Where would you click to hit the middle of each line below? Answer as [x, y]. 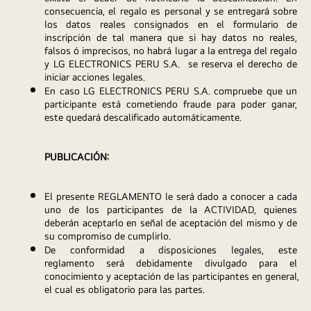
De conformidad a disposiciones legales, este [171, 250]
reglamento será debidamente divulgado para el [171, 263]
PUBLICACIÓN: [77, 157]
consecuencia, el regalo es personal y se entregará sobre [171, 10]
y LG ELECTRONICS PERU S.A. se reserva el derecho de [171, 63]
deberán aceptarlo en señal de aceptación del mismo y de [171, 223]
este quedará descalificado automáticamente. [143, 117]
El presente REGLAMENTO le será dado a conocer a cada [171, 196]
